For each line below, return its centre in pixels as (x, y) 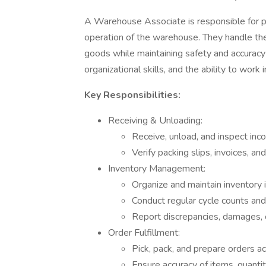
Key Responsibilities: (132, 95)
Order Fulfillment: (144, 233)
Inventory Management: (157, 169)
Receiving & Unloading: (155, 121)
